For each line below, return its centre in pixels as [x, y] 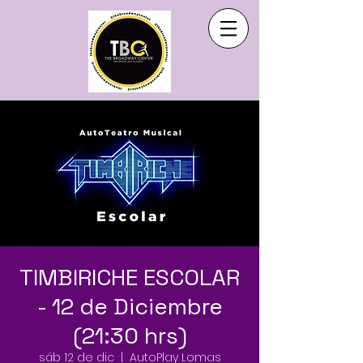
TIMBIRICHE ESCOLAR [130, 277]
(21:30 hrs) [130, 335]
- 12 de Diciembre [130, 306]
